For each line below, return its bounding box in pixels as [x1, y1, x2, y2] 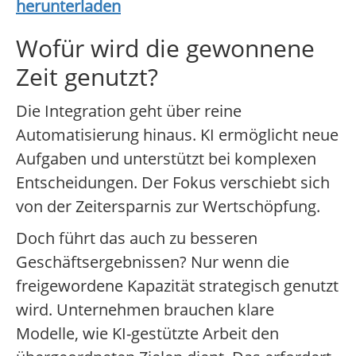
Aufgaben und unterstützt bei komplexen [16, 148, 316, 170]
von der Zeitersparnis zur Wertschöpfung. [16, 195, 320, 218]
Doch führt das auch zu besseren [16, 227, 257, 250]
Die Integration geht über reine [16, 100, 242, 122]
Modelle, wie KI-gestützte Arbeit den [16, 323, 279, 345]
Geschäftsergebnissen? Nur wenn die [16, 251, 289, 273]
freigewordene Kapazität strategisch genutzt [16, 275, 339, 297]
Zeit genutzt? [16, 60, 158, 94]
